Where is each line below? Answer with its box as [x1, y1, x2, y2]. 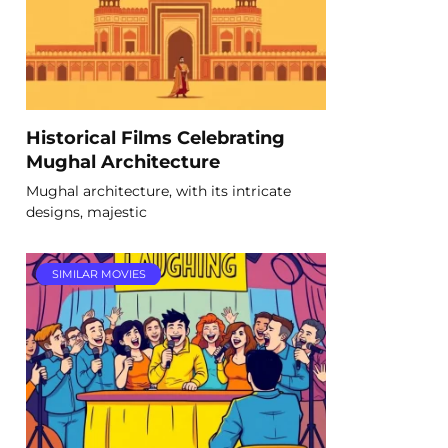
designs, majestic [26, 202, 147, 221]
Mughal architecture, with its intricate [26, 181, 291, 200]
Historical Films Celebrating [26, 126, 285, 148]
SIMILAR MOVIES [51, 267, 146, 282]
